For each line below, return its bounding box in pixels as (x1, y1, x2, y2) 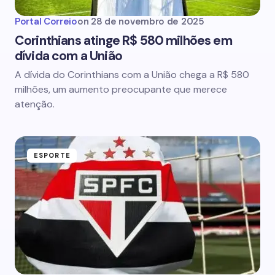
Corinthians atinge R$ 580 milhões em (15, 32, 232, 49)
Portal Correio (15, 15, 77, 28)
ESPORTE (34, 151, 71, 160)
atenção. (15, 98, 55, 110)
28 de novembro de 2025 (91, 15, 204, 28)
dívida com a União (15, 47, 122, 64)
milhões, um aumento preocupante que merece (15, 83, 227, 96)
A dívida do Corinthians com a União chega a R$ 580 (15, 68, 249, 81)
